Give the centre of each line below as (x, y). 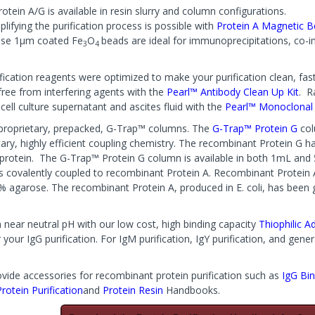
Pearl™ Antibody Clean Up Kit (233, 92)
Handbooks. (192, 290)
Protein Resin (133, 290)
